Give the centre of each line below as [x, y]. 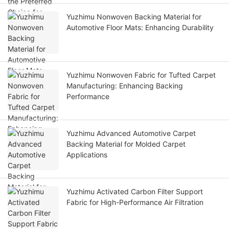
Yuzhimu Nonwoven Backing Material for [134, 17]
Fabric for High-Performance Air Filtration [135, 202]
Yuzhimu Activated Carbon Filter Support [135, 192]
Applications [87, 155]
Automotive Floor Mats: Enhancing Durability [140, 28]
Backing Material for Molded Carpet [126, 144]
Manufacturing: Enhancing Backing [125, 86]
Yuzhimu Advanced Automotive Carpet [131, 133]
